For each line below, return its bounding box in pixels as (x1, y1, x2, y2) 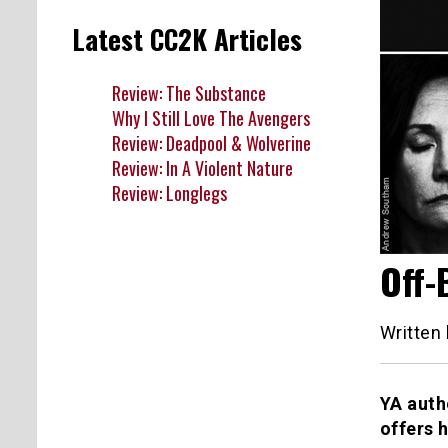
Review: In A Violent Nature (112, 154, 293, 181)
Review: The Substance (112, 79, 266, 106)
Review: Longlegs (112, 179, 227, 206)
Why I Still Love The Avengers (112, 104, 310, 131)
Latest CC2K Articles (72, 19, 302, 60)
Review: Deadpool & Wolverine (112, 129, 311, 156)
